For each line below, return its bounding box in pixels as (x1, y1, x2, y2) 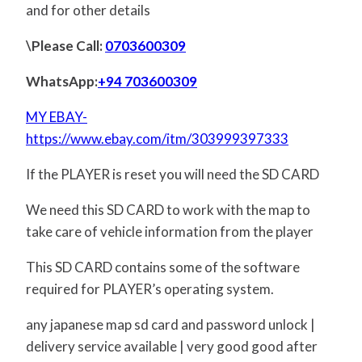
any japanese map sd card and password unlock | (26, 315, 315, 333)
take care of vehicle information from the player (26, 222, 314, 240)
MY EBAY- (26, 107, 87, 125)
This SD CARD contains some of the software (26, 258, 300, 276)
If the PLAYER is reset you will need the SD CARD (26, 165, 319, 183)
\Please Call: (26, 36, 105, 54)
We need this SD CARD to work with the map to (26, 200, 310, 218)
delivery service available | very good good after (26, 337, 318, 355)
